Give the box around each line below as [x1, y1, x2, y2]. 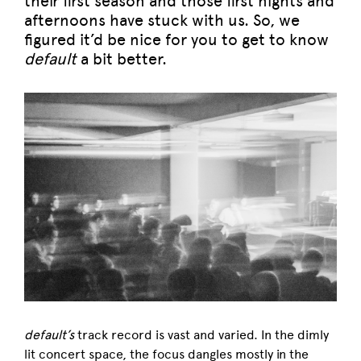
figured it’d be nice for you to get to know [24, 30, 329, 49]
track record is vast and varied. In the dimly [74, 326, 329, 342]
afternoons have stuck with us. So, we [24, 10, 300, 30]
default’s [24, 326, 74, 342]
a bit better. [77, 49, 167, 68]
